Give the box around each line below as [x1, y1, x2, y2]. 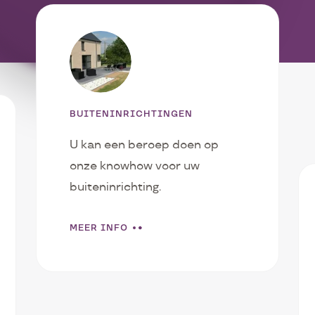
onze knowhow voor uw [69, 159, 200, 173]
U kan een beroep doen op [69, 138, 219, 152]
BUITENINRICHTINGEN [69, 108, 193, 119]
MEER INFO [69, 222, 128, 233]
